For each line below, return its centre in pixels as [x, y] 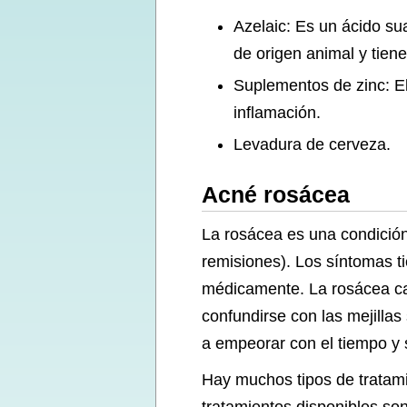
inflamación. [277, 113]
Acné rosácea [276, 194]
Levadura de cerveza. [312, 144]
